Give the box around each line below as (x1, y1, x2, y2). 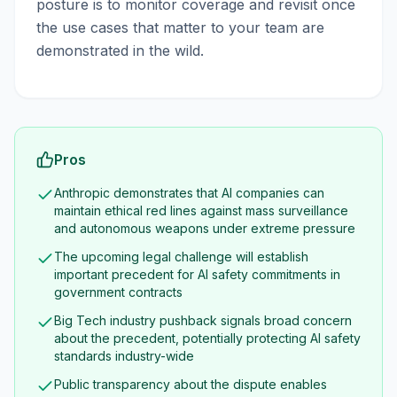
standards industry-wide (54, 348, 194, 363)
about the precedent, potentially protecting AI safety (54, 331, 361, 346)
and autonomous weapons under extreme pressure (54, 221, 355, 236)
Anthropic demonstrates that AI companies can (54, 185, 324, 200)
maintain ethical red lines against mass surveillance (54, 203, 348, 218)
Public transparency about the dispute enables (54, 377, 327, 392)
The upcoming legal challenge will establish (54, 249, 308, 264)
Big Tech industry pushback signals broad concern (54, 313, 352, 328)
